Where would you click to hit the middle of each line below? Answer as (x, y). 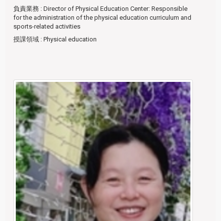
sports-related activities (47, 27)
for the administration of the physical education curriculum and (103, 18)
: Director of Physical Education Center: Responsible (114, 9)
